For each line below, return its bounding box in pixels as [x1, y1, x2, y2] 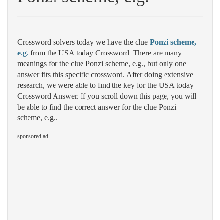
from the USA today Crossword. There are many [28, 49, 182, 57]
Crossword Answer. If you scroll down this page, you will [17, 92, 196, 100]
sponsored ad [17, 133, 48, 139]
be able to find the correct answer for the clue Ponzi [17, 103, 176, 111]
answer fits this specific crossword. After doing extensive [17, 70, 193, 79]
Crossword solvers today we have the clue [17, 38, 150, 46]
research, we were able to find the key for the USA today [17, 81, 193, 89]
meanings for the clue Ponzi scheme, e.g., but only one [17, 59, 186, 68]
